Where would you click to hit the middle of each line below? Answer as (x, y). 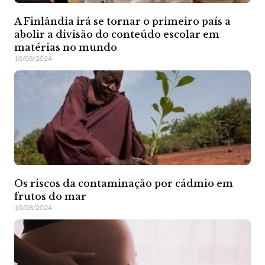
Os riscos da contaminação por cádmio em (124, 184)
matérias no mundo (66, 48)
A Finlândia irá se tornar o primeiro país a (122, 22)
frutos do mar (50, 197)
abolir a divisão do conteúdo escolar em (117, 35)
